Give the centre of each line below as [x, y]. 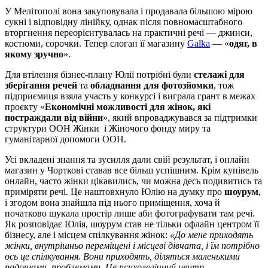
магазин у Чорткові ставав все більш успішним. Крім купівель [132, 170]
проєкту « [25, 106]
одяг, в [243, 43]
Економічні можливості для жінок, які [128, 106]
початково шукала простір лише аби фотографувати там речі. [130, 213]
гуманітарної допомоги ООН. [66, 139]
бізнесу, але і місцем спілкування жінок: [87, 234]
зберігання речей [41, 85]
